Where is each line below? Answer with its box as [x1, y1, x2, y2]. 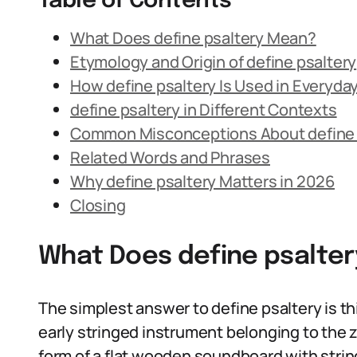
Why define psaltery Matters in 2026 [70, 171, 335, 192]
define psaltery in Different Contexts [70, 99, 337, 120]
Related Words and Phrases [70, 147, 270, 168]
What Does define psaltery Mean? [70, 27, 316, 49]
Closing [70, 194, 126, 216]
